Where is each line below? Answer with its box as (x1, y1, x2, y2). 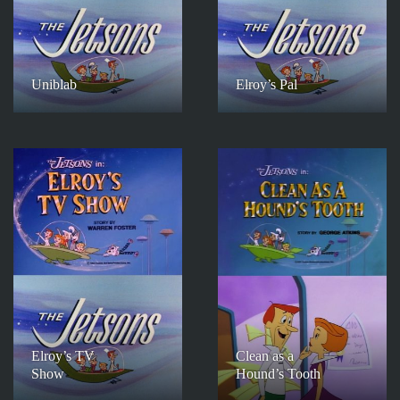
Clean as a (236, 347, 294, 363)
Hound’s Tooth (236, 365, 321, 381)
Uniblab (31, 76, 77, 92)
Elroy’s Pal (236, 76, 297, 92)
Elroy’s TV (31, 347, 95, 363)
